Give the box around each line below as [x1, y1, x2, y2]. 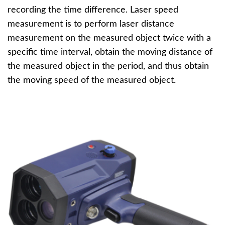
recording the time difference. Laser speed [8, 6, 178, 15]
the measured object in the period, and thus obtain [8, 62, 209, 71]
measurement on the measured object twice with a [8, 34, 211, 43]
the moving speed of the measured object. [8, 76, 176, 85]
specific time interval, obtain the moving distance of [8, 48, 212, 57]
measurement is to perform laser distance [8, 20, 174, 29]
